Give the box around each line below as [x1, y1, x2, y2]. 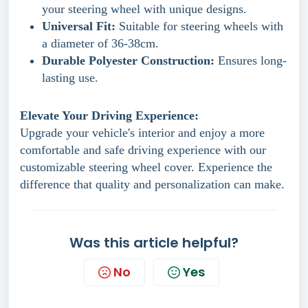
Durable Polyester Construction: [42, 54, 214, 67]
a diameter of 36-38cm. [42, 36, 159, 50]
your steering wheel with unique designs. [42, 2, 247, 16]
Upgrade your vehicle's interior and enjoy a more [20, 126, 265, 140]
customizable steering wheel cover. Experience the [20, 160, 272, 174]
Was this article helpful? [69, 233, 239, 252]
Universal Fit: [42, 19, 115, 33]
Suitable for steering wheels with [115, 19, 283, 33]
